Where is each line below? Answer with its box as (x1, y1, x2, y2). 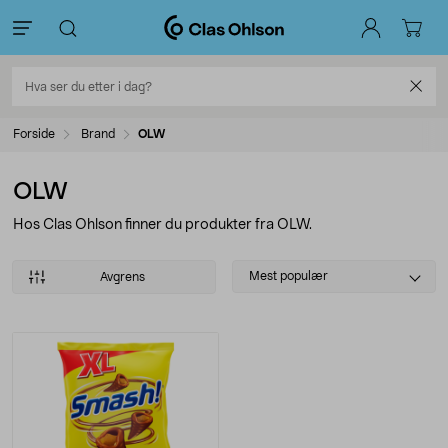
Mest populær (249, 270, 328, 282)
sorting (231, 285, 286, 301)
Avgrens (99, 271, 145, 283)
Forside (13, 128, 55, 140)
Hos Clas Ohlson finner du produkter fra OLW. (13, 218, 312, 232)
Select (231, 262, 282, 278)
